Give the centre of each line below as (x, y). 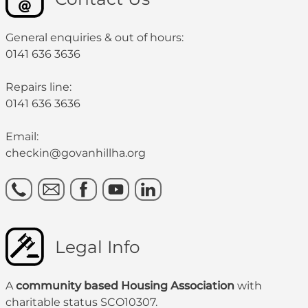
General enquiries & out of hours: (95, 38)
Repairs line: (38, 87)
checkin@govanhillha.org (76, 153)
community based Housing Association (125, 286)
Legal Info (98, 247)
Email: (22, 137)
